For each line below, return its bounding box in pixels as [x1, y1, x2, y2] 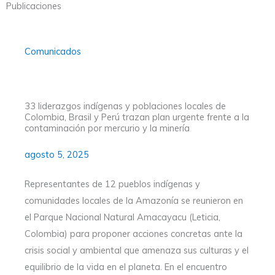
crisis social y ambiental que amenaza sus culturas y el [25, 244, 249, 256]
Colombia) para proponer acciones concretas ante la [25, 227, 242, 239]
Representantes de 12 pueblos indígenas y [25, 177, 200, 190]
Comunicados [25, 45, 81, 57]
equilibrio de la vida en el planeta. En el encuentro [25, 260, 227, 273]
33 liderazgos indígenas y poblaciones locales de [25, 99, 226, 112]
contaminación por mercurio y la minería [25, 122, 190, 134]
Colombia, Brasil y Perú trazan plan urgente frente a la [25, 110, 249, 123]
